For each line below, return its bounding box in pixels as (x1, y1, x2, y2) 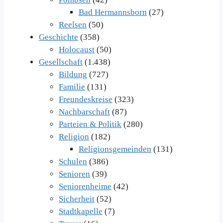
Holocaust (59, 45, 95, 55)
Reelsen (59, 20, 87, 30)
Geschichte (39, 32, 78, 42)
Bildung (59, 70, 87, 80)
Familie (59, 82, 85, 92)
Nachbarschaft (59, 107, 110, 117)
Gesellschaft (39, 57, 83, 67)
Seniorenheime (59, 182, 111, 192)
